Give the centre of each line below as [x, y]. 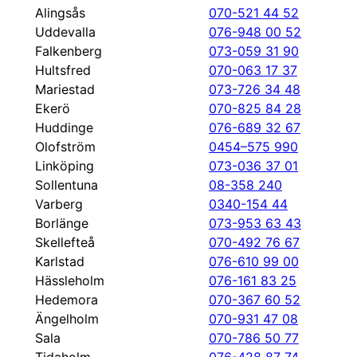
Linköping [65, 166]
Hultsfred [63, 70]
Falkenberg [69, 51]
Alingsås [60, 13]
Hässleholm [70, 280]
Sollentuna [67, 185]
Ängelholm [67, 319]
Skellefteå [65, 242]
